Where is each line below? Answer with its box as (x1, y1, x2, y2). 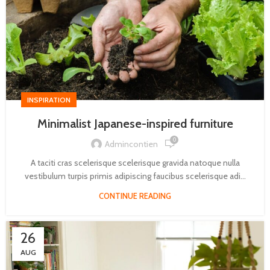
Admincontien (105, 138, 158, 149)
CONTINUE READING (99, 191, 171, 201)
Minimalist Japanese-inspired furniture (37, 116, 233, 131)
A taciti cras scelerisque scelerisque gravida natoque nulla (30, 157, 240, 169)
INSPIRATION (27, 95, 71, 105)
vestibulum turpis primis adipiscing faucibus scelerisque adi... (24, 171, 246, 182)
